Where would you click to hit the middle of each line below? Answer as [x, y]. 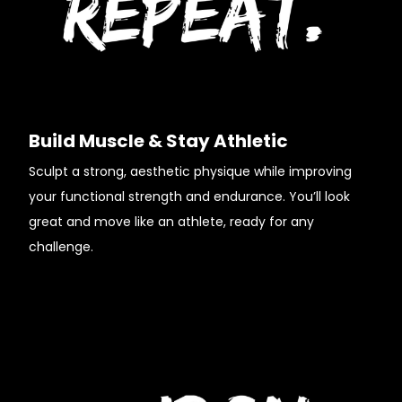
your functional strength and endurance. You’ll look [189, 197]
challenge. [61, 247]
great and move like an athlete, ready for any [171, 222]
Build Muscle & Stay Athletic [158, 141]
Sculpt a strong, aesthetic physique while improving [190, 171]
